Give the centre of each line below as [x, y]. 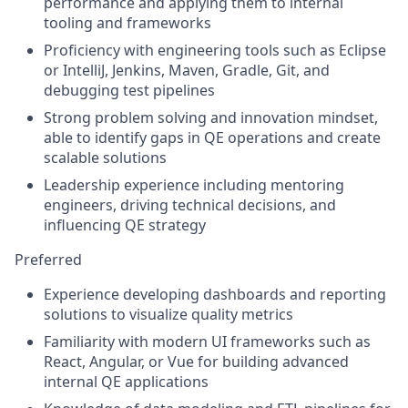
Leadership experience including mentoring [194, 184]
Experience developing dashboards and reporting [215, 294]
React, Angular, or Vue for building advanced [196, 361]
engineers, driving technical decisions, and [190, 204]
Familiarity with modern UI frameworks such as [207, 341]
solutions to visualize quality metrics [168, 314]
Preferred [48, 259]
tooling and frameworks [127, 22]
